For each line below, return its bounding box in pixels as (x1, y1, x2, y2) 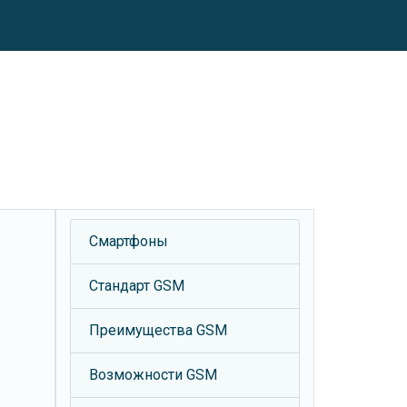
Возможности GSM (89, 366, 217, 383)
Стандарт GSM (89, 277, 184, 294)
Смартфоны (89, 233, 168, 250)
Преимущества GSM (89, 322, 227, 339)
